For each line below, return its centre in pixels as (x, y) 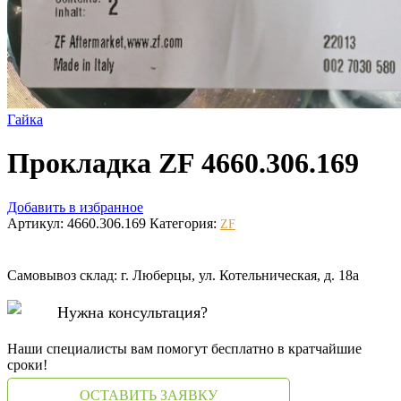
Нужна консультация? (132, 312)
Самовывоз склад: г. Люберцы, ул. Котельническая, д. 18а (183, 275)
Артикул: (37, 223)
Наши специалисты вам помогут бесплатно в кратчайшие (184, 348)
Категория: (185, 223)
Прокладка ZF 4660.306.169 (183, 163)
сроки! (27, 364)
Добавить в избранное (75, 207)
